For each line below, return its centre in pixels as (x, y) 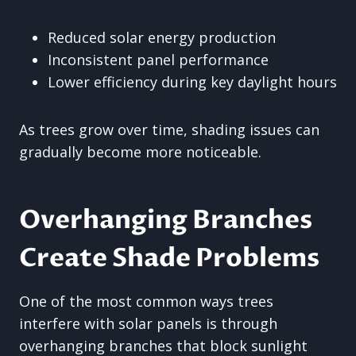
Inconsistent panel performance (158, 60)
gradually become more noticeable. (140, 152)
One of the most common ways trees (146, 301)
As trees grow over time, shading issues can (169, 130)
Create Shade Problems (169, 258)
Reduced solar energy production (162, 37)
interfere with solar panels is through (148, 323)
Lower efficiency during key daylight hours (192, 82)
